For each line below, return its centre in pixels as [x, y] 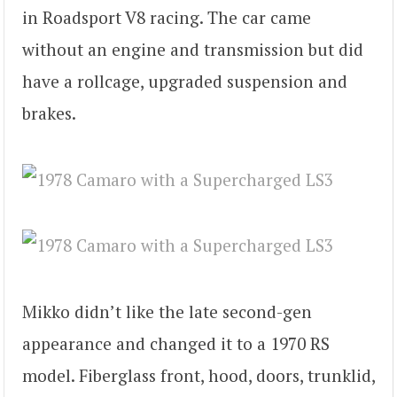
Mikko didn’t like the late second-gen [167, 311]
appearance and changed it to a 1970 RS [176, 343]
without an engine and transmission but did [193, 50]
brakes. [49, 113]
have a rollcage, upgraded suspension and [185, 82]
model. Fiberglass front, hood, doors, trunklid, [198, 375]
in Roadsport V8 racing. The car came [167, 18]
